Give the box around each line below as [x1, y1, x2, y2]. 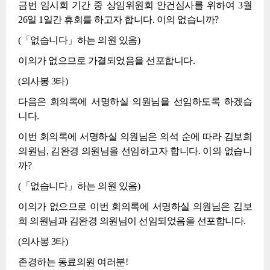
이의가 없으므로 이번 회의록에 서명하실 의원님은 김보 [18, 201, 252, 212]
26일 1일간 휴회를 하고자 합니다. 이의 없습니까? [18, 14, 219, 25]
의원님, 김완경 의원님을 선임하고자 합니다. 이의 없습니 [18, 146, 252, 156]
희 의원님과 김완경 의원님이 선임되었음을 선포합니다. [18, 216, 246, 226]
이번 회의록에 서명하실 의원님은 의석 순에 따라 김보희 [18, 131, 252, 142]
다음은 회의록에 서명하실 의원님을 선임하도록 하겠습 [18, 96, 252, 107]
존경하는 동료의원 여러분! [18, 257, 128, 267]
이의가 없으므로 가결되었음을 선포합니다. [18, 55, 195, 66]
